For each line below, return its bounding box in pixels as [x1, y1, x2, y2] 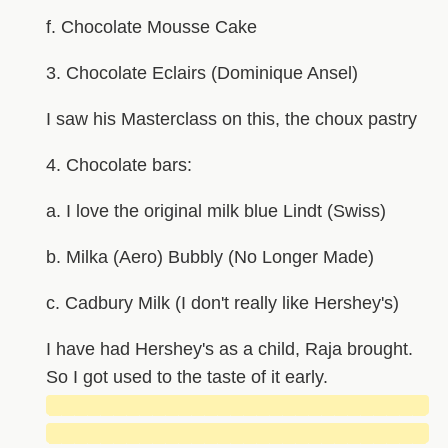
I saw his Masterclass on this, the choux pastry [45, 108, 417, 129]
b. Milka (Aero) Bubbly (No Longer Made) [45, 246, 374, 267]
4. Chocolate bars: [45, 154, 192, 175]
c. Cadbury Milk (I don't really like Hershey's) [45, 292, 399, 313]
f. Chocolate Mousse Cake [45, 16, 257, 37]
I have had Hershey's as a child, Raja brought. [45, 338, 413, 359]
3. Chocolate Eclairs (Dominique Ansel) [45, 62, 358, 83]
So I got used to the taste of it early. [45, 366, 328, 387]
